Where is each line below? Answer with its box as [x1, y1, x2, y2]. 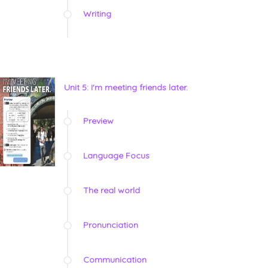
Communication [83, 254, 147, 266]
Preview [83, 115, 114, 127]
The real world [83, 185, 140, 196]
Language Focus [83, 150, 150, 162]
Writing [83, 8, 111, 20]
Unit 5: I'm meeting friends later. [64, 82, 188, 93]
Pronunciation [83, 220, 138, 231]
